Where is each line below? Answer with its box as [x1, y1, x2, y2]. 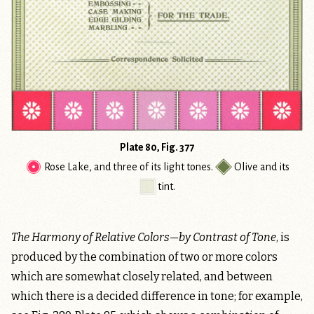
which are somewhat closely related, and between [11, 270, 273, 284]
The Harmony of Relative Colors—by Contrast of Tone [11, 231, 276, 245]
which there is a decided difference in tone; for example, [11, 289, 303, 303]
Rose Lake [43, 161, 89, 173]
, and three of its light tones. [88, 161, 215, 173]
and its [257, 161, 289, 173]
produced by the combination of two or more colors [11, 250, 278, 264]
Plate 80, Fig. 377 [120, 142, 194, 153]
